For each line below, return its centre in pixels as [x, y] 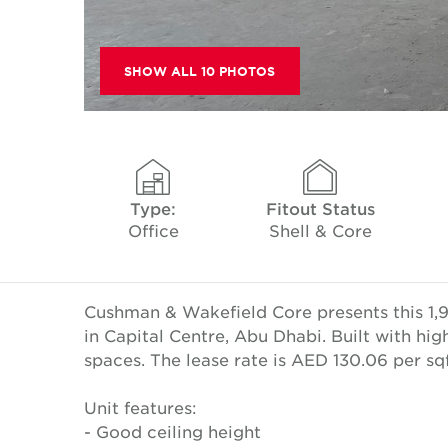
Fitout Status [320, 208]
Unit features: [140, 407]
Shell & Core [320, 230]
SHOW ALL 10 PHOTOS [200, 71]
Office [153, 230]
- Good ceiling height [172, 431]
